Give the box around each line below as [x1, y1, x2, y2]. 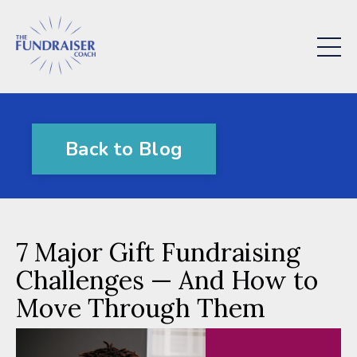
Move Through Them [16, 292, 265, 325]
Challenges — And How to [16, 264, 318, 297]
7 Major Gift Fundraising [16, 236, 300, 269]
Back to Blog [65, 136, 182, 163]
